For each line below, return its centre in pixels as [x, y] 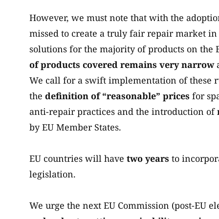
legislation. [53, 174]
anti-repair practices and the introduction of [123, 112]
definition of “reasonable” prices [117, 96]
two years [148, 159]
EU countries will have [78, 159]
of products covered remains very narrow [122, 65]
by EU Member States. [77, 127]
